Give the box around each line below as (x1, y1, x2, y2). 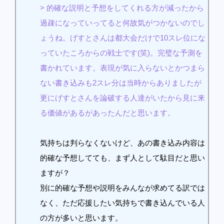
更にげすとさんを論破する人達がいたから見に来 (40, 93, 205, 102)
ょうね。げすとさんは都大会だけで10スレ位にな (40, 33, 205, 42)
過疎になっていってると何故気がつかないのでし (40, 18, 205, 27)
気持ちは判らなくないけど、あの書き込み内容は (40, 138, 205, 147)
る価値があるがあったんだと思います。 (40, 108, 175, 117)
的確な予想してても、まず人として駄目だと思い (40, 153, 205, 162)
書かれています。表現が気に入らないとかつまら (40, 63, 205, 72)
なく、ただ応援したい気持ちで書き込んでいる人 (40, 198, 205, 207)
